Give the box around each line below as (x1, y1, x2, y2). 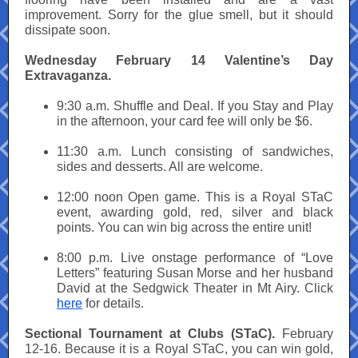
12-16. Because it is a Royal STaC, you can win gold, (25, 342, 333, 356)
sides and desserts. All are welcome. (57, 160, 263, 173)
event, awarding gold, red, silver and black (57, 205, 333, 219)
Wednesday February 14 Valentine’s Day (25, 54, 333, 67)
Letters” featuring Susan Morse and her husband (57, 266, 333, 280)
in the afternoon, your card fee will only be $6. (57, 114, 312, 128)
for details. (82, 296, 144, 310)
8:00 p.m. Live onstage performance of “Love (57, 251, 333, 265)
